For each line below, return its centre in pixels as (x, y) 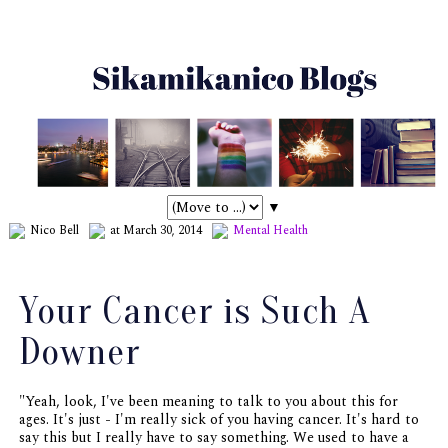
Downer (79, 352)
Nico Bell (54, 231)
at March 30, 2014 (155, 231)
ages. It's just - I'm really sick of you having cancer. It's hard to (218, 420)
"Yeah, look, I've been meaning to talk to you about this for (208, 402)
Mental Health (270, 231)
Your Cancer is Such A (194, 311)
